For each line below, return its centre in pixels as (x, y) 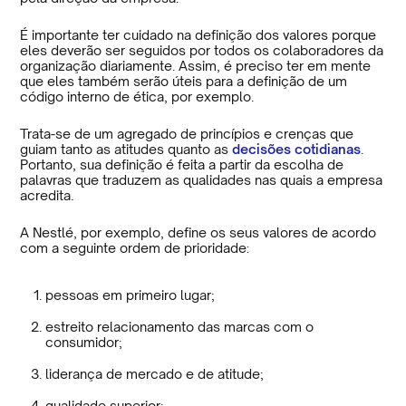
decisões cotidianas (297, 149)
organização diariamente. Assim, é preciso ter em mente (196, 65)
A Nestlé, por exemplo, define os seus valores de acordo (198, 232)
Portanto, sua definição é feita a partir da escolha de (182, 164)
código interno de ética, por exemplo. (137, 96)
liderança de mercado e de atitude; (155, 373)
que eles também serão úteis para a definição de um (184, 81)
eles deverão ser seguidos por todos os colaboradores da (202, 50)
